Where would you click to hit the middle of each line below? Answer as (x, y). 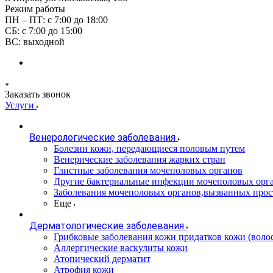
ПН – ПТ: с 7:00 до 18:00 (56, 20)
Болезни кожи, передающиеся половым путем (149, 148)
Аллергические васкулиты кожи (121, 248)
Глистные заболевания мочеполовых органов (148, 170)
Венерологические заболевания (102, 137)
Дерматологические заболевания (107, 226)
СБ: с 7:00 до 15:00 (44, 31)
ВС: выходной (35, 42)
